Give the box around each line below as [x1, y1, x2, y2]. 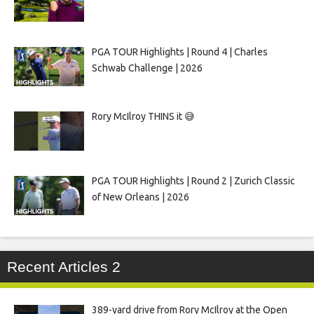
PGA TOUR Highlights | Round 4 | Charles [91, 46, 268, 57]
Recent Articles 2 [7, 258, 121, 275]
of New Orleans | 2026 [91, 191, 189, 203]
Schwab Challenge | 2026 [91, 62, 203, 74]
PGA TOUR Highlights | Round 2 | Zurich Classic [91, 175, 295, 186]
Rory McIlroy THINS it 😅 [91, 110, 195, 122]
